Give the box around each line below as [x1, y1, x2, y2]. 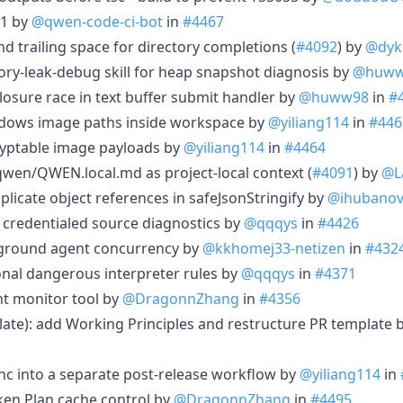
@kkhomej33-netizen [202, 237, 345, 258]
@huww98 [299, 86, 369, 107]
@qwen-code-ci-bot [31, 11, 163, 31]
